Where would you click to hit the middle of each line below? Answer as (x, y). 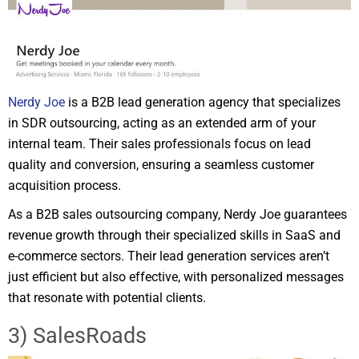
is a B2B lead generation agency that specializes (203, 103)
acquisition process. (65, 186)
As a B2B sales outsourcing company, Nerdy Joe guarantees (177, 215)
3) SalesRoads (77, 336)
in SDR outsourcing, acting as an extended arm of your (162, 123)
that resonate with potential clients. (107, 298)
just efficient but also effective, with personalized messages (176, 277)
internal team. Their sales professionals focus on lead (159, 144)
